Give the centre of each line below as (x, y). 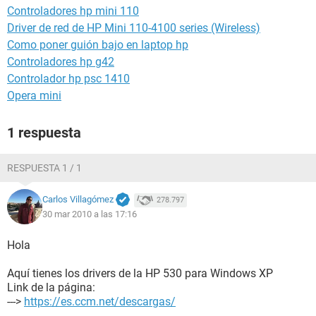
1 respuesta (44, 133)
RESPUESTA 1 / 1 (44, 168)
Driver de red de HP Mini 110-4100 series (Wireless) (134, 28)
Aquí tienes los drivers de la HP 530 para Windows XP (140, 273)
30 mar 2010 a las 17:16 (90, 214)
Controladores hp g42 (61, 62)
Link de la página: (51, 287)
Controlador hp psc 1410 (68, 79)
